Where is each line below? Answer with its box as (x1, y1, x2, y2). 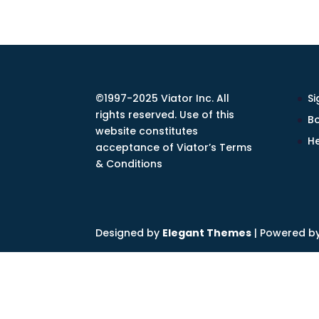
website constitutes (95, 124, 199, 139)
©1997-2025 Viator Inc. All (95, 91, 230, 106)
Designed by (95, 226, 163, 241)
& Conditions (95, 157, 163, 172)
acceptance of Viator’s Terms (95, 140, 253, 155)
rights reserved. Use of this (95, 108, 235, 122)
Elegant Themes (162, 226, 252, 241)
